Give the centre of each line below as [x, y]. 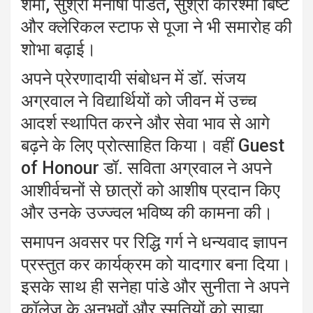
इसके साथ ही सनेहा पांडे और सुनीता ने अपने [155, 287]
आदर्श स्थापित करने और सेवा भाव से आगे [145, 123]
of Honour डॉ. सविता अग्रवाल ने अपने [146, 168]
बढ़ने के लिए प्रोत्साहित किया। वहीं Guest [153, 146]
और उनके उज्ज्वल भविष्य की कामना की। [147, 213]
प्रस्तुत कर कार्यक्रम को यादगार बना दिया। [156, 264]
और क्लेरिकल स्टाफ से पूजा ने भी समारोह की [156, 27]
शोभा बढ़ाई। [59, 49]
